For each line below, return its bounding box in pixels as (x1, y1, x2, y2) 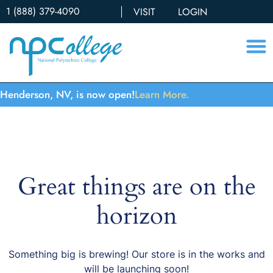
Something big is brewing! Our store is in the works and (8, 248, 265, 261)
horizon (96, 199, 177, 233)
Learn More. (135, 87, 189, 102)
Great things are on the (17, 170, 256, 204)
